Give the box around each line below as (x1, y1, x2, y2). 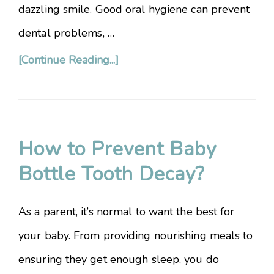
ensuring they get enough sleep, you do (18, 252, 219, 267)
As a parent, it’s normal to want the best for (18, 204, 235, 219)
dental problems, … (18, 26, 114, 40)
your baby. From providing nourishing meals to (18, 228, 253, 243)
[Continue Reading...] (18, 53, 119, 67)
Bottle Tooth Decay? (18, 161, 204, 187)
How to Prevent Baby (18, 136, 217, 162)
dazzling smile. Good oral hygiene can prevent (18, 2, 250, 17)
